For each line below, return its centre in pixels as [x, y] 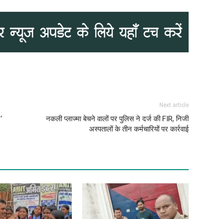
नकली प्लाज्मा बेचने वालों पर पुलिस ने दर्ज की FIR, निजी [117, 119]
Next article [174, 105]
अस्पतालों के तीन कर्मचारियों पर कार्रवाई [139, 129]
